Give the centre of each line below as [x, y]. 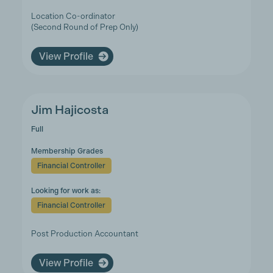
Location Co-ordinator [73, 16]
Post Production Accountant [84, 234]
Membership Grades [67, 151]
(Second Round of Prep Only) [84, 27]
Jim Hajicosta [69, 110]
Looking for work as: [66, 191]
